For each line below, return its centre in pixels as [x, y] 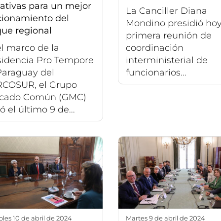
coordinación [155, 48]
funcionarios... [156, 72]
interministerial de [167, 60]
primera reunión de [169, 35]
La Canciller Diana [166, 11]
